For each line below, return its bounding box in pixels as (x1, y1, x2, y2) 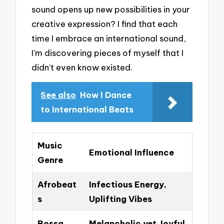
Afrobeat (37, 179, 76, 190)
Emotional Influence (88, 147, 174, 158)
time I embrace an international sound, (31, 32, 186, 43)
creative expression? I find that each (31, 18, 178, 29)
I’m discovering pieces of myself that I (31, 47, 184, 58)
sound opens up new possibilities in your (31, 3, 190, 14)
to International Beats (40, 104, 134, 115)
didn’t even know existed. (31, 61, 133, 72)
